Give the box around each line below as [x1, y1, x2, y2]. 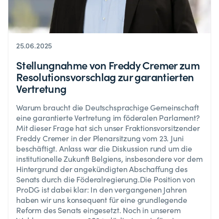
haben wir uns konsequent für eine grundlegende [16, 195, 187, 205]
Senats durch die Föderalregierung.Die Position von [16, 174, 195, 185]
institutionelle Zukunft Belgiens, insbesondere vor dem [16, 153, 203, 164]
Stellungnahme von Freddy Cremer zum [16, 57, 199, 73]
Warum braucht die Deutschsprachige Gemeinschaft [16, 102, 199, 113]
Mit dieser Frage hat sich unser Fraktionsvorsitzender [16, 123, 200, 133]
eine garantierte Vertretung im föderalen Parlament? [16, 112, 200, 123]
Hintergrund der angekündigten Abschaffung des [16, 164, 188, 175]
